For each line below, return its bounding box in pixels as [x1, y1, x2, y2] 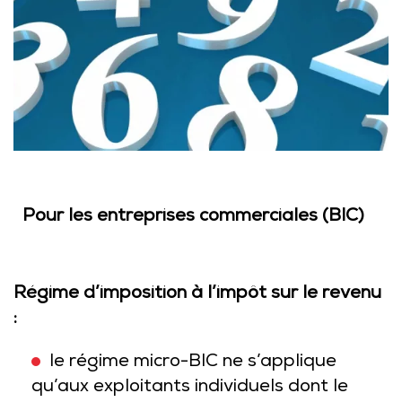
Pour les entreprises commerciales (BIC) [22, 206, 364, 228]
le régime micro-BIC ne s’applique [49, 352, 336, 373]
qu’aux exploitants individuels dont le [31, 377, 348, 398]
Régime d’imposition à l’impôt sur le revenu [13, 284, 381, 305]
